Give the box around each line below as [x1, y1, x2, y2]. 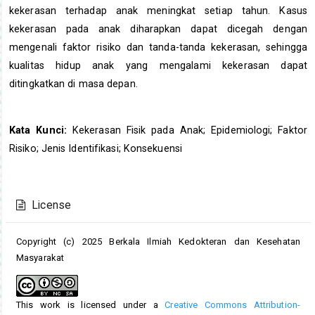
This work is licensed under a [16, 300, 165, 311]
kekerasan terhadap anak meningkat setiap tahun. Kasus [9, 4, 307, 16]
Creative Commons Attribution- [165, 300, 300, 311]
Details [15, 188, 66, 206]
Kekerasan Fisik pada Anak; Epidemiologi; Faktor [66, 124, 307, 136]
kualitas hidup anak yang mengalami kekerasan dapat [9, 59, 307, 71]
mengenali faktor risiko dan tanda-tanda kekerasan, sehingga [9, 41, 307, 53]
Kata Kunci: [9, 124, 67, 136]
